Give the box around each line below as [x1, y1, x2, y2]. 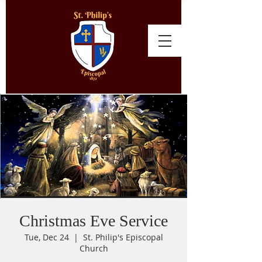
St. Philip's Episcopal [82, 232, 163, 243]
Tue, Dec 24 [24, 232, 69, 243]
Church [79, 243, 108, 254]
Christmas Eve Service [19, 212, 168, 230]
